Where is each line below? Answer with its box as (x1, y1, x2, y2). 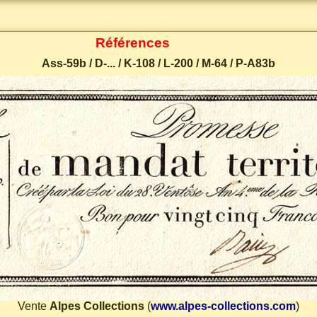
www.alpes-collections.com (151, 300, 296, 312)
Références (95, 35, 170, 50)
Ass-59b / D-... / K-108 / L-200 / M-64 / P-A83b (42, 57, 275, 69)
